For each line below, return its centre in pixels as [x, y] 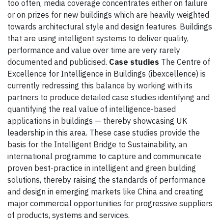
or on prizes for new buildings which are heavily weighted [108, 15]
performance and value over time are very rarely [94, 50]
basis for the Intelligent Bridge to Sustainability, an [97, 145]
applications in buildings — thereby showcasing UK [97, 121]
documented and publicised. [58, 62]
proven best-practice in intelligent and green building [102, 168]
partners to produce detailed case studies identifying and [109, 97]
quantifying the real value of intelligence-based [92, 109]
